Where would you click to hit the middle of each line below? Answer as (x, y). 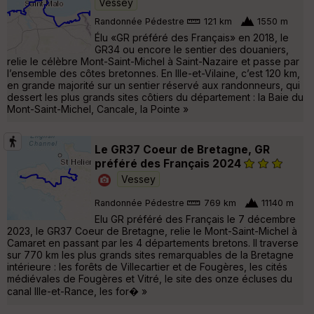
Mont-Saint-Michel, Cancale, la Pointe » (98, 109)
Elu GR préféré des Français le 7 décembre (195, 219)
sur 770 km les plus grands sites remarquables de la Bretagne (150, 254)
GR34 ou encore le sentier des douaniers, (192, 50)
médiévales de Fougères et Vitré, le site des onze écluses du (150, 278)
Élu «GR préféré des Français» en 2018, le (192, 38)
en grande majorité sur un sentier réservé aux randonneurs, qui (153, 86)
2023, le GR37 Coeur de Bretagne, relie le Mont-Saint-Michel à (152, 231)
